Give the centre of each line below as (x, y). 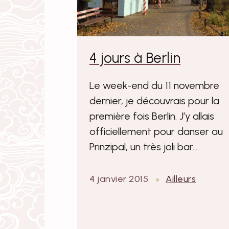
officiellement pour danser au (156, 132)
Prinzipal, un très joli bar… (143, 147)
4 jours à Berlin (135, 58)
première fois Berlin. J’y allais (152, 116)
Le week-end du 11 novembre (154, 86)
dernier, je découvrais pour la (154, 101)
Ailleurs (181, 179)
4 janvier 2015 (119, 179)
